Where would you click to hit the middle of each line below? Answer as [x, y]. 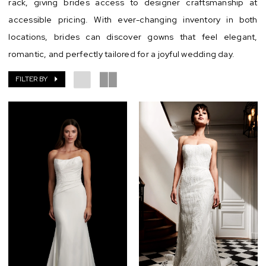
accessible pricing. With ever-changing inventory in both [133, 19]
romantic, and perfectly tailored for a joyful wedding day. [122, 53]
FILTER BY [31, 79]
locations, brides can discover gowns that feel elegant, [133, 36]
